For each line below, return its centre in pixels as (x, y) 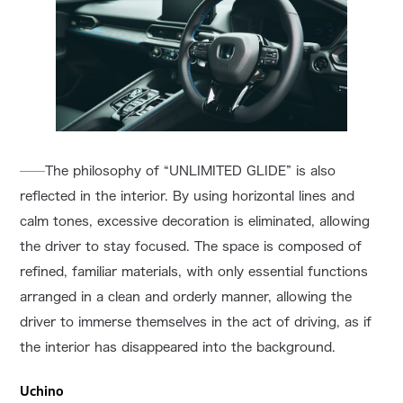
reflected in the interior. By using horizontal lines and (188, 197)
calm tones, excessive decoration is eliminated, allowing (195, 222)
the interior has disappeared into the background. (178, 348)
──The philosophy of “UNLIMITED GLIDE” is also (178, 171)
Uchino (42, 391)
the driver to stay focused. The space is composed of (191, 247)
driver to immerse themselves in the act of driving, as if (196, 322)
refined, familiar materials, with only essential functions (194, 272)
